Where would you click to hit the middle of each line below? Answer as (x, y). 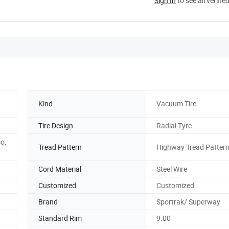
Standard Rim (60, 218)
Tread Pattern (60, 147)
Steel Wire (172, 169)
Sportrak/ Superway (188, 201)
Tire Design (56, 125)
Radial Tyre (174, 125)
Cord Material (60, 169)
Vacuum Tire (176, 104)
